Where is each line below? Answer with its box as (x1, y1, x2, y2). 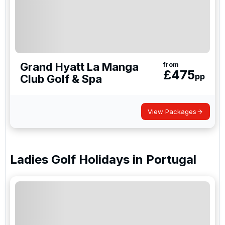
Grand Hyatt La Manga (20, 60, 139, 73)
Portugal (146, 152, 196, 167)
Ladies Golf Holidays (10, 152, 130, 167)
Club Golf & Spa (20, 72, 102, 85)
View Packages (148, 107, 196, 116)
